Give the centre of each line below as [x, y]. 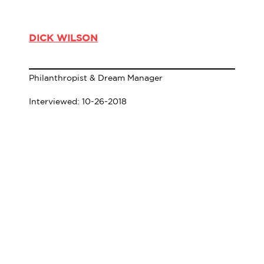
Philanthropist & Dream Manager [96, 77]
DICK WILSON [63, 37]
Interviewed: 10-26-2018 [78, 101]
